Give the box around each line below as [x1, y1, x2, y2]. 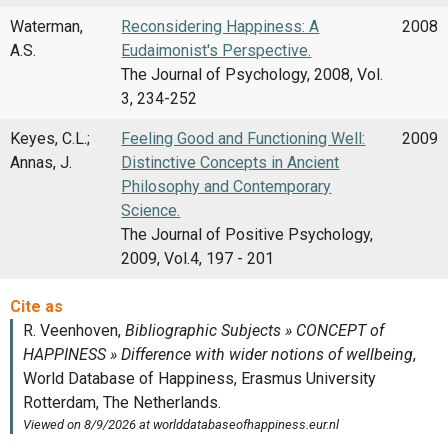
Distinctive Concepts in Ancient [121, 152, 340, 172]
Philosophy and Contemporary [121, 176, 332, 196]
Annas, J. [10, 152, 72, 172]
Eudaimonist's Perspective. [121, 40, 312, 60]
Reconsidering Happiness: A [121, 16, 320, 36]
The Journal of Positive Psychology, [121, 224, 374, 244]
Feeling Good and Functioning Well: [121, 128, 366, 148]
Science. [121, 200, 181, 220]
